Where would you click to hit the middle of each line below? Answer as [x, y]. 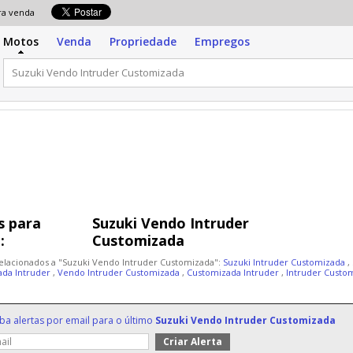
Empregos [222, 41]
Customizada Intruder [234, 272]
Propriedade [143, 41]
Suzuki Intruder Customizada [285, 262]
